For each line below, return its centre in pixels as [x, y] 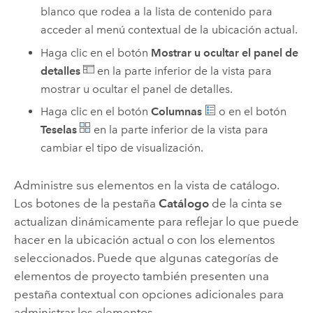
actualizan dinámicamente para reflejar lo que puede [156, 221]
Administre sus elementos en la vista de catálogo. [146, 185]
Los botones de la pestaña [86, 203]
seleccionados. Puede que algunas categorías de [146, 257]
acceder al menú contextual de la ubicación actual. [169, 30]
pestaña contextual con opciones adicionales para [148, 294]
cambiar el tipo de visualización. [122, 148]
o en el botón [252, 112]
